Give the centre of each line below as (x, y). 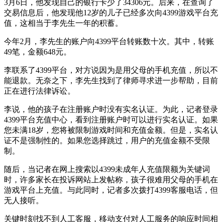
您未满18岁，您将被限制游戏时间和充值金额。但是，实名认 (111, 130)
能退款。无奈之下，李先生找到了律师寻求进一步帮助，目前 (111, 80)
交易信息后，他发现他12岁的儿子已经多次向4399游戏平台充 (111, 12)
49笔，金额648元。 (38, 52)
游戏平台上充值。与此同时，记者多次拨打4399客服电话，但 (111, 190)
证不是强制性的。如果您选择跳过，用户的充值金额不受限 (107, 140)
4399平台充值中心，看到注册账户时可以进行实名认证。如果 (111, 119)
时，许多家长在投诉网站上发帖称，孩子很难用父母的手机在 (111, 179)
